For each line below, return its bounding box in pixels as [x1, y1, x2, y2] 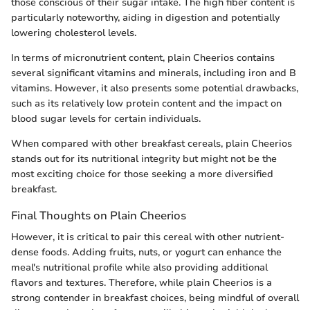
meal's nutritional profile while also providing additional [11, 261, 268, 275]
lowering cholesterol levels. [11, 26, 136, 40]
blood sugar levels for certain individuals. [11, 112, 201, 126]
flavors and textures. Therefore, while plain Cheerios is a [11, 276, 272, 290]
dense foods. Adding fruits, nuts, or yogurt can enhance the [11, 246, 282, 259]
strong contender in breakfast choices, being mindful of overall [11, 291, 299, 305]
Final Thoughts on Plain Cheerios [11, 208, 186, 224]
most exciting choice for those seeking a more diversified [11, 167, 273, 181]
